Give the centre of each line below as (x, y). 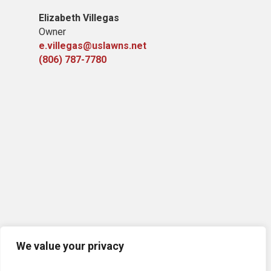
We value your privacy (70, 246)
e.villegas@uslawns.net (93, 46)
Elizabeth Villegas (79, 18)
